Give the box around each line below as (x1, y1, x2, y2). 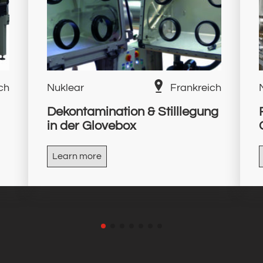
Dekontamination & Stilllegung (46, 105, 218, 119)
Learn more (52, 151, 102, 161)
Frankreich (170, 82, 221, 94)
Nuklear (46, 82, 84, 94)
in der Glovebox (46, 119, 136, 133)
